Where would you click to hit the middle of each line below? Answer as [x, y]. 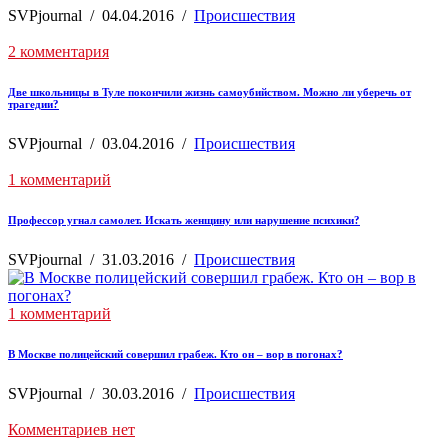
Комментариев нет [71, 429]
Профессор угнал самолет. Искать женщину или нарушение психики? [184, 219]
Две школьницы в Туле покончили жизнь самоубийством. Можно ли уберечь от [209, 91]
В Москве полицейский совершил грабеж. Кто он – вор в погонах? [175, 353]
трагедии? [33, 103]
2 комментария [58, 51]
